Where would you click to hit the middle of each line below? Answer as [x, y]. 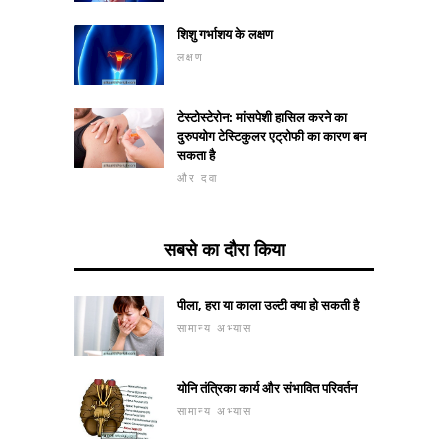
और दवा [197, 177]
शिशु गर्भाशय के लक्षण [225, 33]
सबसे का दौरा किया [224, 248]
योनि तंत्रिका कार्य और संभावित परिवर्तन [267, 387]
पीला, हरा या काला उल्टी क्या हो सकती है [268, 304]
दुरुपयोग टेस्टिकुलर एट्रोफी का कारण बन [271, 135]
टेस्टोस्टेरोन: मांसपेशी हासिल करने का [262, 116]
